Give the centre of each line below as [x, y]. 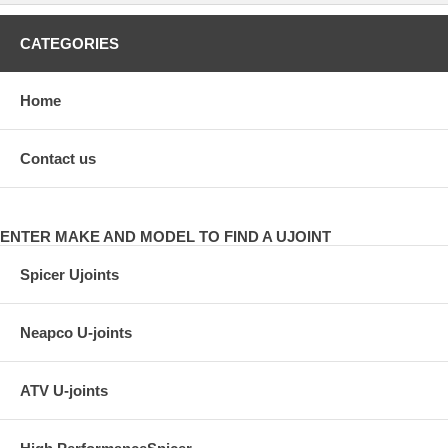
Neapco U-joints [76, 332]
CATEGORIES [69, 43]
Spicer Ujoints [69, 274]
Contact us [58, 158]
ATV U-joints [64, 390]
